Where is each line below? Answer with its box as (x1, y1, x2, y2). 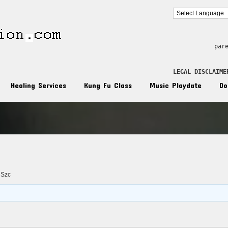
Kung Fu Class (84, 80, 132, 90)
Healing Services (11, 80, 66, 90)
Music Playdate (150, 80, 202, 90)
